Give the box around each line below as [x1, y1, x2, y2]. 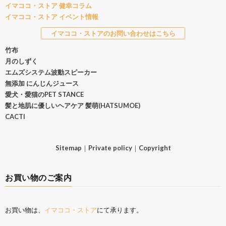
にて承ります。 [97, 206, 143, 214]
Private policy [88, 144, 132, 152]
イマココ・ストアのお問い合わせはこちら [50, 29, 176, 38]
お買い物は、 [5, 206, 44, 214]
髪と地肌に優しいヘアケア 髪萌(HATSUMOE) [5, 101, 140, 110]
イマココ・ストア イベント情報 [5, 13, 98, 21]
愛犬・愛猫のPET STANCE [5, 90, 84, 99]
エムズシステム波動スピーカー [5, 68, 97, 77]
